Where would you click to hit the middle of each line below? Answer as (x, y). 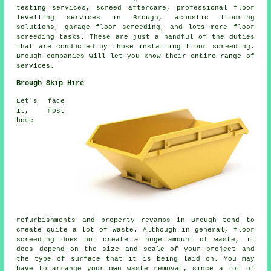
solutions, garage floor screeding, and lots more (125, 27)
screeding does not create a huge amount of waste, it (135, 239)
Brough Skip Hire (51, 83)
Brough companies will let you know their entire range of (135, 56)
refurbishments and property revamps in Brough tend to (135, 220)
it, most (41, 110)
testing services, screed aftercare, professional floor (135, 8)
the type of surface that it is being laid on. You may (135, 259)
